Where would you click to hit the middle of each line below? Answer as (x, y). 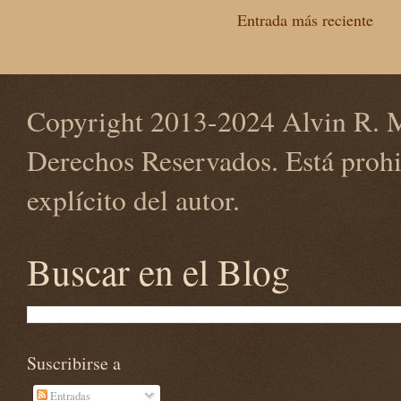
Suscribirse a (74, 363)
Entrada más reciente (305, 19)
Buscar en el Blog (158, 271)
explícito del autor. (133, 199)
